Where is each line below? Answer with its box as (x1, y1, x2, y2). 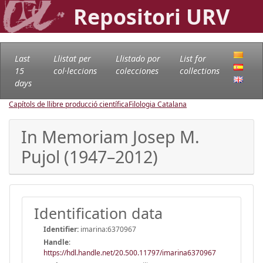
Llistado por (115, 52, 160, 64)
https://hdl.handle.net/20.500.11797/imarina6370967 (43, 247, 216, 258)
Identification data (34, 203, 163, 223)
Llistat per (53, 52, 91, 64)
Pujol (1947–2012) (21, 144, 158, 168)
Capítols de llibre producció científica (9, 99, 129, 109)
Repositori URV (73, 2, 230, 31)
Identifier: (43, 224, 79, 234)
